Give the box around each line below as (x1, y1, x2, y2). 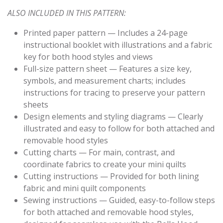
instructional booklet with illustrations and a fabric (23, 39, 212, 51)
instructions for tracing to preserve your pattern (23, 87, 205, 99)
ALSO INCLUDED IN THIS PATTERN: (7, 7, 126, 19)
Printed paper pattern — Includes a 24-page (23, 27, 188, 39)
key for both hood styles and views (23, 51, 153, 63)
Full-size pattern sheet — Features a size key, (23, 63, 192, 75)
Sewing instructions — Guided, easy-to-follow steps (23, 195, 215, 206)
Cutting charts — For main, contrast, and (23, 147, 175, 158)
